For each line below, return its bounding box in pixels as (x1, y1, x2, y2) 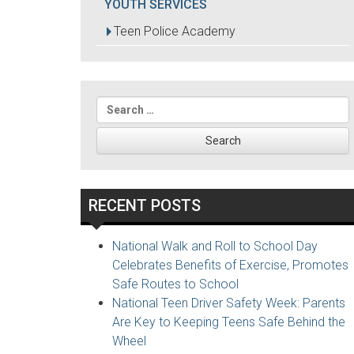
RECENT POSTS (88, 196, 201, 215)
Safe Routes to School (112, 277, 239, 292)
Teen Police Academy (114, 24, 235, 39)
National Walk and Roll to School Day (112, 239, 318, 254)
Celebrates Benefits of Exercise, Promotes (112, 258, 348, 273)
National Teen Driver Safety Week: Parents (112, 296, 345, 311)
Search (96, 97, 138, 112)
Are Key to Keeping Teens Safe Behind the (112, 314, 345, 330)
